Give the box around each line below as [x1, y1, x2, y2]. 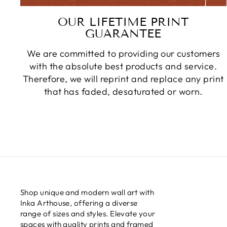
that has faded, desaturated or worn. [44, 86, 203, 98]
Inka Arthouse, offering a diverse [20, 198, 138, 208]
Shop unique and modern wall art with [20, 187, 155, 198]
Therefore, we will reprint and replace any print [23, 73, 224, 85]
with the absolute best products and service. [29, 60, 217, 72]
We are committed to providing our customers [26, 48, 220, 60]
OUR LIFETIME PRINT [58, 15, 189, 29]
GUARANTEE [85, 26, 162, 41]
